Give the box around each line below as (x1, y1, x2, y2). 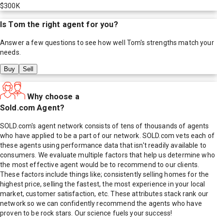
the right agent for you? (25, 19, 118, 29)
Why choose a (27, 92, 79, 101)
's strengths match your (140, 38, 214, 46)
